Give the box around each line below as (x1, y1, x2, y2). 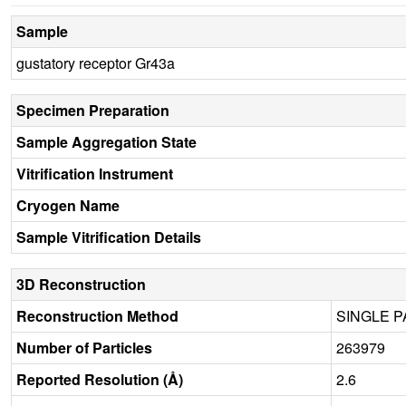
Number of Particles (16, 336, 152, 358)
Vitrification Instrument (16, 162, 173, 184)
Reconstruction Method (16, 304, 179, 326)
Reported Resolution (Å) (16, 368, 183, 390)
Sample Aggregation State (16, 130, 197, 152)
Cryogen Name (16, 194, 120, 216)
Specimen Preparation (16, 99, 169, 121)
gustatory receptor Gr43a (16, 52, 175, 73)
